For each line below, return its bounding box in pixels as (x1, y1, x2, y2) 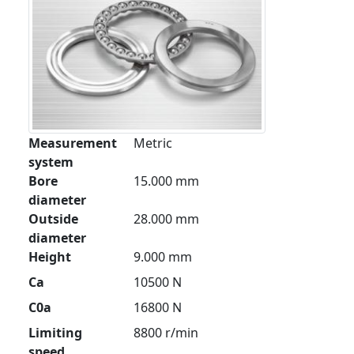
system (28, 153, 73, 171)
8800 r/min (134, 324, 199, 342)
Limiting (28, 324, 82, 342)
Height (28, 248, 71, 266)
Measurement (28, 134, 117, 153)
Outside (28, 210, 78, 228)
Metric (134, 134, 173, 153)
